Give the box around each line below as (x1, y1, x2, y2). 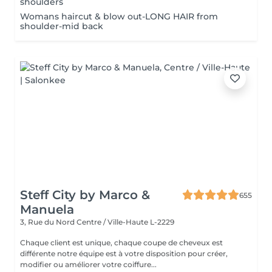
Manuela (20, 202, 74, 217)
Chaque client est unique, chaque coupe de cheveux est (20, 238, 223, 247)
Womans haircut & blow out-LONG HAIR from (20, 11, 218, 22)
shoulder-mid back (20, 21, 103, 32)
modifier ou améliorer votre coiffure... (20, 260, 157, 269)
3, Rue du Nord (20, 217, 76, 226)
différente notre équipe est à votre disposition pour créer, (20, 249, 228, 258)
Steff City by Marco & (20, 188, 150, 202)
